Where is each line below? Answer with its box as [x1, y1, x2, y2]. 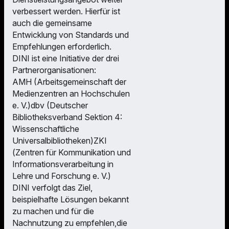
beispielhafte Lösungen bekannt [12, 194, 129, 204]
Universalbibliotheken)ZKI [12, 135, 107, 146]
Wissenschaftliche [12, 123, 79, 134]
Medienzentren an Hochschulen [12, 88, 130, 99]
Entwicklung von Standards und [12, 29, 129, 40]
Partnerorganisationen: [12, 64, 96, 75]
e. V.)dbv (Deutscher [12, 100, 88, 110]
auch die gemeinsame [12, 17, 92, 28]
